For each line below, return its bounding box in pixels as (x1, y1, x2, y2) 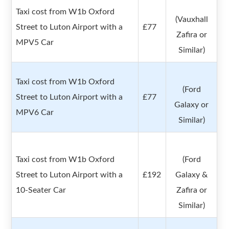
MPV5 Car (16, 38, 54, 47)
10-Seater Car (16, 186, 66, 195)
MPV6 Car (16, 108, 54, 117)
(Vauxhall (175, 15, 208, 24)
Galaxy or (174, 101, 209, 109)
